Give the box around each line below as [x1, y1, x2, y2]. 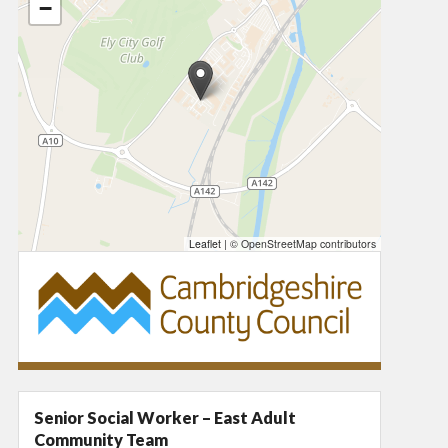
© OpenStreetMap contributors [227, 236, 376, 252]
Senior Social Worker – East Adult [34, 407, 296, 427]
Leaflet [189, 236, 221, 252]
